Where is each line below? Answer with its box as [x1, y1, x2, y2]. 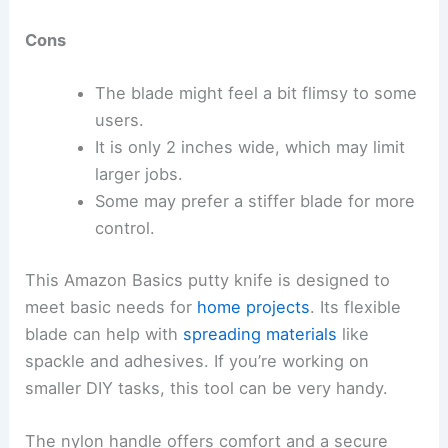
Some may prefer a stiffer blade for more [94, 191, 415, 212]
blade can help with [25, 323, 184, 344]
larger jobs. [94, 164, 183, 185]
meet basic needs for [25, 296, 198, 317]
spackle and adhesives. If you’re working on [25, 350, 370, 371]
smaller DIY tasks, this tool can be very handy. [25, 377, 389, 398]
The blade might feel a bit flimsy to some [94, 83, 417, 104]
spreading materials [183, 323, 338, 344]
